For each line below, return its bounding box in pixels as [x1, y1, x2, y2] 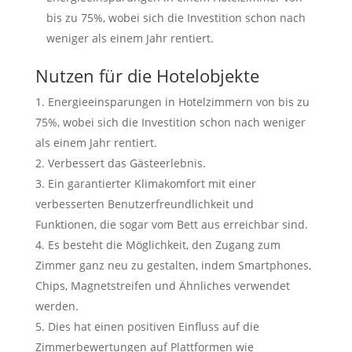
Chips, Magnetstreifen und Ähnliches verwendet [35, 277, 290, 293]
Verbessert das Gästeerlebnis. [47, 155, 206, 170]
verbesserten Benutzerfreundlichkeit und [35, 196, 254, 211]
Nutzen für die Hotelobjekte [35, 63, 259, 87]
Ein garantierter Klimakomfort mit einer [47, 175, 256, 191]
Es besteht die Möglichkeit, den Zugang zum [47, 236, 280, 252]
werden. [35, 298, 79, 313]
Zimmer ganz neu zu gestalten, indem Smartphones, [35, 257, 311, 273]
